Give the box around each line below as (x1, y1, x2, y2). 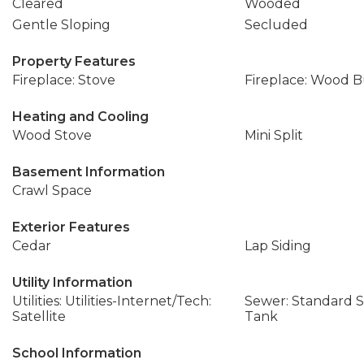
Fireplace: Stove (12, 72, 115, 88)
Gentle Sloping (12, 17, 110, 32)
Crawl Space (12, 183, 92, 198)
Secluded (244, 17, 308, 32)
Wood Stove (12, 128, 92, 143)
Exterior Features (12, 219, 130, 235)
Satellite (12, 309, 66, 324)
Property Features (12, 54, 136, 69)
